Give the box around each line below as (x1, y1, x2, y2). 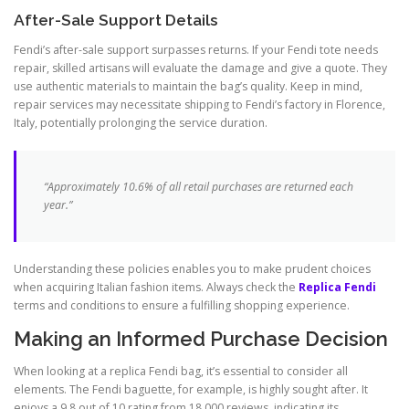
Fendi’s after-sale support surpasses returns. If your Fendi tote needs (14, 42, 378, 58)
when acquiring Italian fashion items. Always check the (14, 279, 299, 296)
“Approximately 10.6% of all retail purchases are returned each (44, 179, 353, 195)
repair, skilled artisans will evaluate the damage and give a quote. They (14, 60, 387, 77)
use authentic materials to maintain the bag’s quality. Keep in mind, (14, 79, 362, 95)
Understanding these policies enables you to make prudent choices (14, 261, 371, 278)
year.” (44, 197, 72, 214)
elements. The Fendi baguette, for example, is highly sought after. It (14, 382, 368, 398)
